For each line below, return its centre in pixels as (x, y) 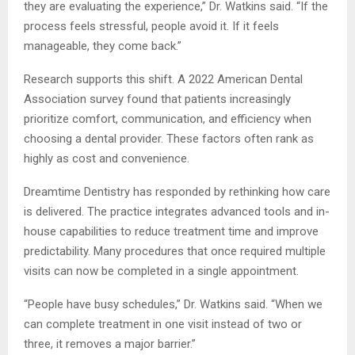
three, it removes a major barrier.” (110, 344)
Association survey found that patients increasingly (157, 99)
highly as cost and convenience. (107, 159)
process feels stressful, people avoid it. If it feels (151, 27)
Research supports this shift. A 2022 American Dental (163, 80)
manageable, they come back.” (103, 46)
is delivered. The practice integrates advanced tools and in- (177, 212)
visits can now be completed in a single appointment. (161, 271)
